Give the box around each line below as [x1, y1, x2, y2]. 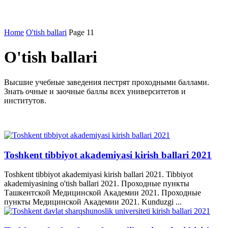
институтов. [4, 96, 46, 105]
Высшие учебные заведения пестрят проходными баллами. [4, 77, 209, 87]
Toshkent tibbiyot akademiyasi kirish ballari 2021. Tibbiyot [4, 170, 193, 179]
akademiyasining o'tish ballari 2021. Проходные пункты [4, 179, 189, 188]
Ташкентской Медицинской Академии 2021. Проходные [4, 188, 201, 197]
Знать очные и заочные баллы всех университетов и [4, 87, 186, 96]
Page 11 [69, 28, 94, 37]
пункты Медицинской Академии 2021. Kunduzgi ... [4, 197, 182, 207]
